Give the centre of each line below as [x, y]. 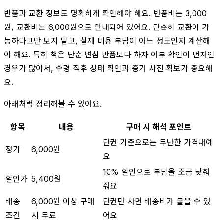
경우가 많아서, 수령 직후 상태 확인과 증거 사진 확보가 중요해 [108, 68]
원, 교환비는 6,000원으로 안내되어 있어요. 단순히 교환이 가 [107, 27]
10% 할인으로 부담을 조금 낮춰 [156, 172]
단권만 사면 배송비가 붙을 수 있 [157, 201]
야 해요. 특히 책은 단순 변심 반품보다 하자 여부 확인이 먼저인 [109, 54]
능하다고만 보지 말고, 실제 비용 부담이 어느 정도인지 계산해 [107, 41]
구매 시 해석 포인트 [159, 126]
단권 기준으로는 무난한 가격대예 [158, 142]
